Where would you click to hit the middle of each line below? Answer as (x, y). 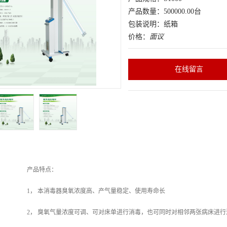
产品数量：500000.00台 (165, 11)
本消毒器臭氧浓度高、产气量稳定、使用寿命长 (101, 191)
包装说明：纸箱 (153, 24)
